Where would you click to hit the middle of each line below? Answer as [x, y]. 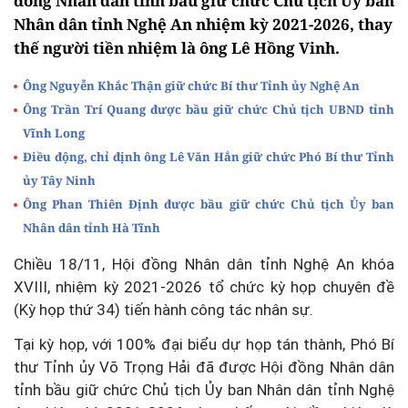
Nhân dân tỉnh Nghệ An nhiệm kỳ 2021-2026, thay [203, 24]
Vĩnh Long [54, 133]
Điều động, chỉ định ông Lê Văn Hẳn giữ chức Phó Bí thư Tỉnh [209, 156]
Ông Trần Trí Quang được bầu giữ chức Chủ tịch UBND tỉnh [209, 109]
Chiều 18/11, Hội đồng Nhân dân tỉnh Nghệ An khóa [204, 264]
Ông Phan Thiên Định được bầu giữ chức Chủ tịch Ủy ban [209, 204]
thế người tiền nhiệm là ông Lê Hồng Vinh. [177, 47]
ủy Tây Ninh [59, 180]
